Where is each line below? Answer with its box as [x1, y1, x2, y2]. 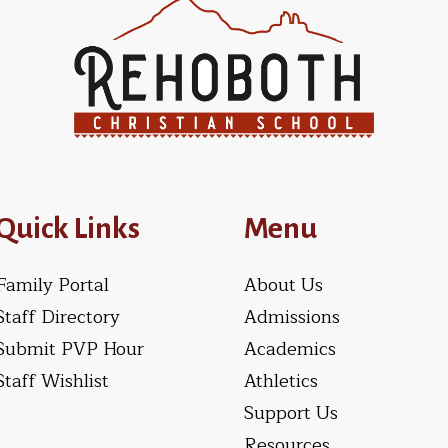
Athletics [244, 365, 318, 396]
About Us [244, 269, 323, 300]
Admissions [244, 301, 340, 332]
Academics [244, 333, 336, 364]
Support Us [244, 397, 338, 428]
